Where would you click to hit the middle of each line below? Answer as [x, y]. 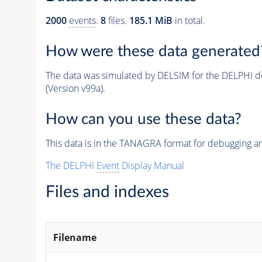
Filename [75, 237]
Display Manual [151, 165]
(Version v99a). [75, 88]
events [82, 21]
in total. [189, 21]
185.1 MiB [151, 21]
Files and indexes [107, 192]
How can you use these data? [143, 119]
